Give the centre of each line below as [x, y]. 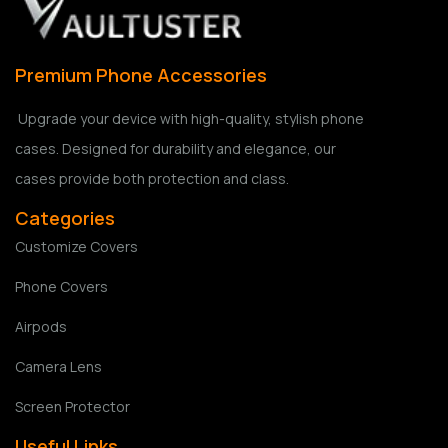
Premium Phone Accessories [141, 75]
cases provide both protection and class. [152, 178]
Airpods [41, 326]
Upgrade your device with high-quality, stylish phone [189, 118]
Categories [65, 217]
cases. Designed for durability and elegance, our [175, 148]
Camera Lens [58, 366]
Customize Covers [76, 246]
